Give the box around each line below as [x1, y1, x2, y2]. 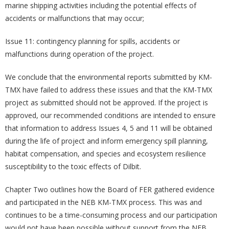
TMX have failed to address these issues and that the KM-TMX [5, 85, 212, 95]
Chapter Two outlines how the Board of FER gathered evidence [5, 185, 215, 195]
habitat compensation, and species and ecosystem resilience [5, 149, 206, 159]
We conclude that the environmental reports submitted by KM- [5, 72, 212, 82]
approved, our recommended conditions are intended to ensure [5, 110, 216, 121]
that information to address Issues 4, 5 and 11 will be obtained [5, 123, 212, 133]
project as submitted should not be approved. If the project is [5, 98, 208, 108]
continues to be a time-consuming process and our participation [5, 210, 217, 220]
